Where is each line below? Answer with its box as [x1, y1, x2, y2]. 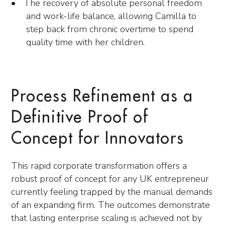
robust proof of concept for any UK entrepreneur [11, 173, 209, 185]
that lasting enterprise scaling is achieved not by [11, 212, 202, 224]
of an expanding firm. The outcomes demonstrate [11, 199, 210, 211]
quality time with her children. [26, 36, 145, 48]
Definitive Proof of [11, 109, 149, 126]
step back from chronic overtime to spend [26, 23, 193, 35]
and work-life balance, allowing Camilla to [26, 10, 196, 22]
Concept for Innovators [11, 131, 184, 147]
